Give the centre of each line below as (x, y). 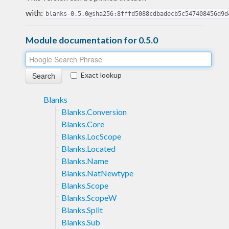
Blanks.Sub (81, 222)
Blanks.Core (83, 124)
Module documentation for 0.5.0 (92, 40)
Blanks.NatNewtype (97, 173)
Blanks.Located (88, 148)
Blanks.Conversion (94, 111)
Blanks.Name (85, 161)
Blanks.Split (82, 210)
